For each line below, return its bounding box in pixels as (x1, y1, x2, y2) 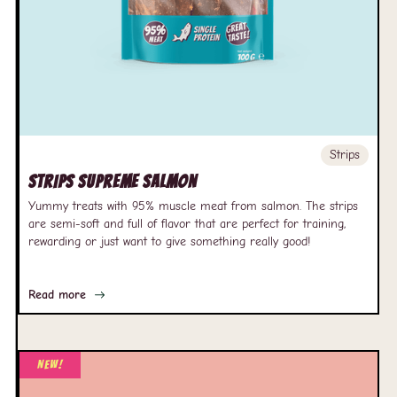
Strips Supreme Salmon (28, 172, 197, 191)
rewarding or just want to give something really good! (28, 234, 310, 249)
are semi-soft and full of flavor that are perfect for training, (28, 216, 346, 231)
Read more (28, 287, 86, 302)
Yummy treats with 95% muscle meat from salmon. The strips (28, 198, 358, 214)
